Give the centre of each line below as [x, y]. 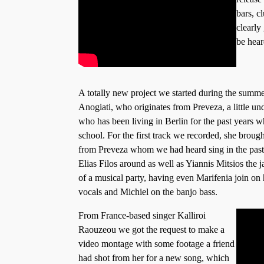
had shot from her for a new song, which [154, 258]
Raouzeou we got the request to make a [151, 229]
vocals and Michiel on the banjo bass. [148, 192]
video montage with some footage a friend [156, 243]
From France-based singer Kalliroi [142, 215]
